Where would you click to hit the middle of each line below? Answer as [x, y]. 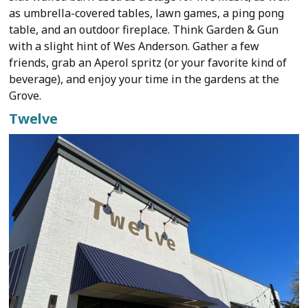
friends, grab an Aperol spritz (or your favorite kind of [148, 62]
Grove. [25, 95]
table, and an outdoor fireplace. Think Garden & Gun [144, 29]
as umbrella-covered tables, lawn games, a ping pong [147, 13]
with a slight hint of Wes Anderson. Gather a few [134, 46]
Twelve [34, 118]
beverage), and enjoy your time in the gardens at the [144, 79]
